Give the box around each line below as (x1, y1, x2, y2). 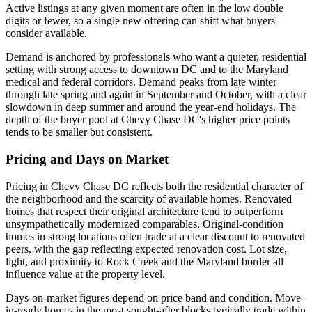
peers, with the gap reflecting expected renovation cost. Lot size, (6, 242, 287, 255)
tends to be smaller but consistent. (6, 126, 153, 139)
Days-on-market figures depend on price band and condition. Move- (6, 291, 304, 304)
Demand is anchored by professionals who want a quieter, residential (6, 51, 306, 63)
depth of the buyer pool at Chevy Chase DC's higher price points (6, 114, 290, 126)
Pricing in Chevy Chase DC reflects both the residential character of (6, 180, 303, 192)
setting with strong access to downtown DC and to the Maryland (6, 63, 288, 76)
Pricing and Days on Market (6, 152, 169, 167)
